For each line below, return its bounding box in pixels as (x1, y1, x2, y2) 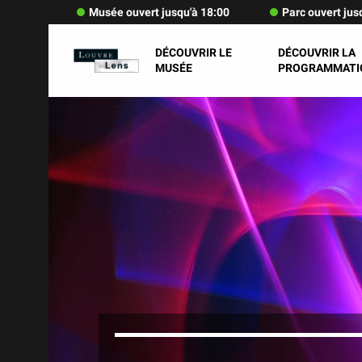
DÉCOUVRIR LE (155, 46, 233, 59)
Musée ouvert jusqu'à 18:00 (89, 6, 229, 19)
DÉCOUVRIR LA (277, 46, 356, 59)
